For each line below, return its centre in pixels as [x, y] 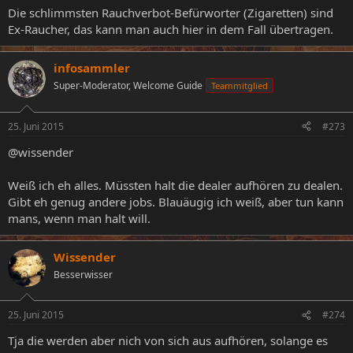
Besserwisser [83, 274]
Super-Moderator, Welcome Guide [128, 86]
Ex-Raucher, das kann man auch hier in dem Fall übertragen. [171, 30]
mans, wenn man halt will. [79, 218]
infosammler [92, 68]
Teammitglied [240, 86]
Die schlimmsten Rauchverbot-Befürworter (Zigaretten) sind [171, 13]
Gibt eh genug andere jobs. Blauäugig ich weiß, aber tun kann [176, 201]
